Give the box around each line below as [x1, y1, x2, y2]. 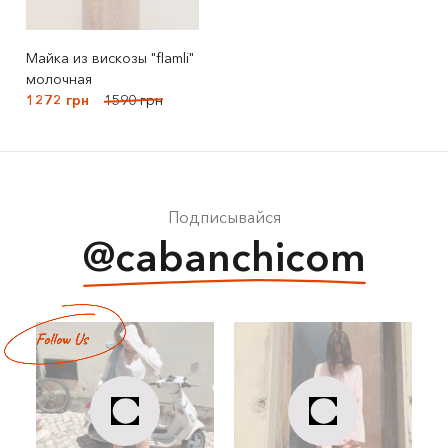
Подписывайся [167, 207, 281, 227]
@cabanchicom [82, 232, 366, 281]
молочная [25, 70, 92, 88]
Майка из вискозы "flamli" [25, 49, 194, 67]
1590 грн [103, 91, 163, 109]
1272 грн [25, 91, 89, 109]
